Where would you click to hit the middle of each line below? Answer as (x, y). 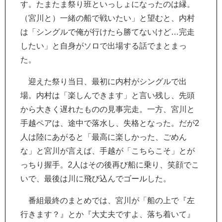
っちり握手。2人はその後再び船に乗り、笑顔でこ (110, 165)
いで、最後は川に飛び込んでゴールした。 (96, 179)
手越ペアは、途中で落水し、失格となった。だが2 (110, 123)
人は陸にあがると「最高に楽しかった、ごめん (104, 137)
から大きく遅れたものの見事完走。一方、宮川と (108, 109)
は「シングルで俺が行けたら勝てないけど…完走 (108, 32)
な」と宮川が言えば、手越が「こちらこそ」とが (108, 151)
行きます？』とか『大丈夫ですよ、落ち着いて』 (108, 214)
